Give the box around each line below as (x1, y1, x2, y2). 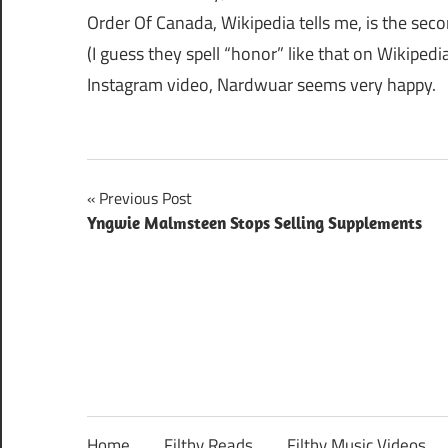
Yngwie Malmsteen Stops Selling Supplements (87, 211, 422, 234)
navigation (86, 219, 212, 263)
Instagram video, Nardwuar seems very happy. (87, 70, 436, 98)
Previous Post (99, 185, 192, 210)
